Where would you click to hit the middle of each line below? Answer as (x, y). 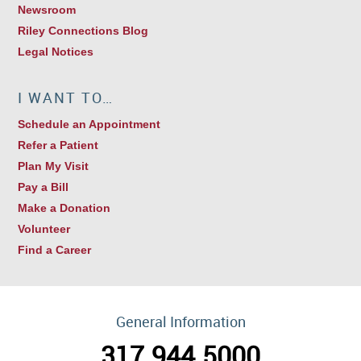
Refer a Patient (58, 145)
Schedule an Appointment (89, 124)
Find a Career (55, 250)
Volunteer (44, 229)
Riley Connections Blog (83, 31)
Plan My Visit (54, 166)
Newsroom (47, 10)
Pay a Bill (44, 187)
